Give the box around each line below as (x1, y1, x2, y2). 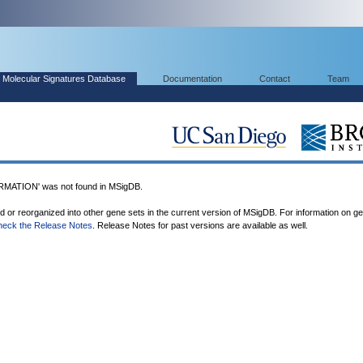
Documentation (163, 74, 222, 83)
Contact (259, 74, 290, 83)
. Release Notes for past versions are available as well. (92, 220, 308, 230)
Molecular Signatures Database (2, 74, 126, 83)
